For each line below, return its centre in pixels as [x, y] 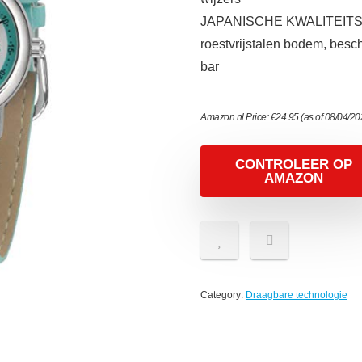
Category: [223, 295]
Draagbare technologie [297, 295]
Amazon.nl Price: [236, 117]
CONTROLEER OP [293, 164]
